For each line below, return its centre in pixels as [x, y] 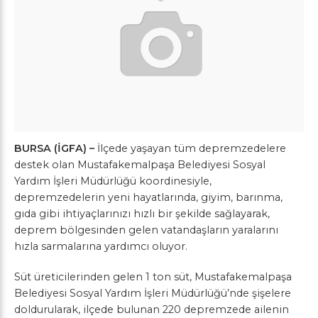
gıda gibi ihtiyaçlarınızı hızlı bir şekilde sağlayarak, [142, 213]
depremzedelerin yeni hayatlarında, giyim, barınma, [148, 197]
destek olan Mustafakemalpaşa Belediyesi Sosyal [140, 164]
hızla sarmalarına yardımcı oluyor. [101, 246]
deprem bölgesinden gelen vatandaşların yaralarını [146, 230]
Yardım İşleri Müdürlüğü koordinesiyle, [113, 181]
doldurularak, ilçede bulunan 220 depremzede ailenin [152, 309]
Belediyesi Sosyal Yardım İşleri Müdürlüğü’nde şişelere [153, 293]
